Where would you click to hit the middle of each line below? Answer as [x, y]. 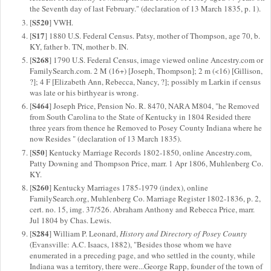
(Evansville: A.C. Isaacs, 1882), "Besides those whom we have [131, 244]
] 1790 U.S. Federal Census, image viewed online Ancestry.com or [156, 60]
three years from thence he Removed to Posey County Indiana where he [146, 128]
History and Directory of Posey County [183, 233]
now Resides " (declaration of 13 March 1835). [106, 139]
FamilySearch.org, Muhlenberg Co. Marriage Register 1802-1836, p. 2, [145, 198]
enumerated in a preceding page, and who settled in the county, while [142, 255]
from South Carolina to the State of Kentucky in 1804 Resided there [140, 117]
